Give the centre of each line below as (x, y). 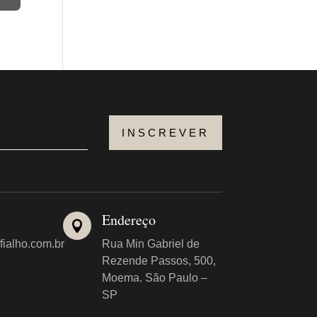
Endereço (129, 220)
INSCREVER (165, 132)
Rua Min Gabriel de (151, 244)
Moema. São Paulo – (155, 278)
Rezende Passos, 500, (159, 261)
